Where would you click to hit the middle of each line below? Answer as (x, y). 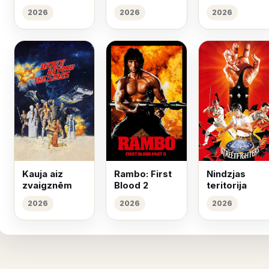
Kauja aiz (43, 174)
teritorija (226, 185)
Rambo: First (143, 174)
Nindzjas (226, 174)
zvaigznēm (47, 185)
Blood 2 (131, 185)
